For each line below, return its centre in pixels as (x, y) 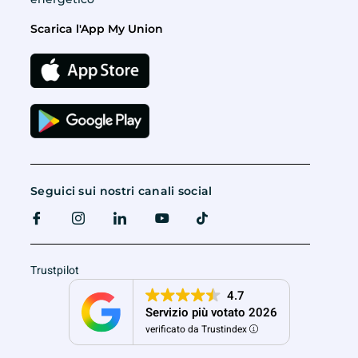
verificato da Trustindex (197, 329)
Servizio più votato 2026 (211, 312)
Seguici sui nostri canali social (121, 191)
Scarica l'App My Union (97, 29)
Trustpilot (55, 270)
